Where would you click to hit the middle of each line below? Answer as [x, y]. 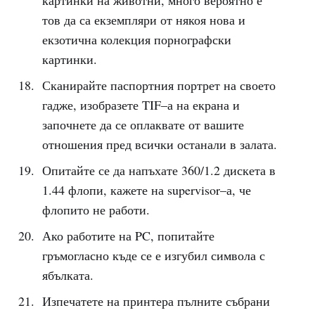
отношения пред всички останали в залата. [159, 144]
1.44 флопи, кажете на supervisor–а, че [146, 190]
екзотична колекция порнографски [136, 39]
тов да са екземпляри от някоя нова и [143, 20]
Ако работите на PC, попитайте [128, 236]
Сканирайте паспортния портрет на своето [159, 85]
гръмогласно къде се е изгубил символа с [153, 255]
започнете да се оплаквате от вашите [143, 124]
